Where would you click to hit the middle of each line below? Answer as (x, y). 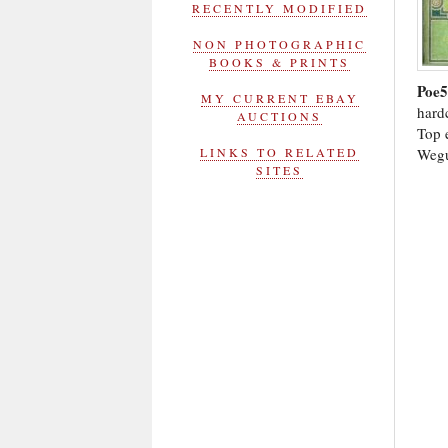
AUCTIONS (279, 116)
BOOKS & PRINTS (279, 62)
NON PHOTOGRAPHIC (279, 44)
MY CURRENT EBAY (279, 98)
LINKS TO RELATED (279, 152)
